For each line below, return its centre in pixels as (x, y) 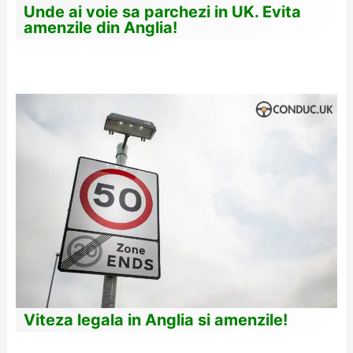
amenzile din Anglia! (100, 27)
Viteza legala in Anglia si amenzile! (155, 320)
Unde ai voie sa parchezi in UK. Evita (162, 11)
